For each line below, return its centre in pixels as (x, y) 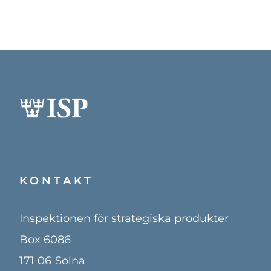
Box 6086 (45, 240)
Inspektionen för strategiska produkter (124, 218)
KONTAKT (57, 181)
